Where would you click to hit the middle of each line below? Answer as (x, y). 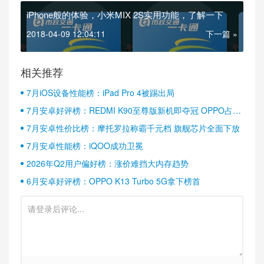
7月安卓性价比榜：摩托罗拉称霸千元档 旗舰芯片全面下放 (133, 128)
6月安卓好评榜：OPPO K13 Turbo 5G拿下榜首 (113, 181)
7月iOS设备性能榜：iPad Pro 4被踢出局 (100, 93)
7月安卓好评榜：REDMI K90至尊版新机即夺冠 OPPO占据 (134, 110)
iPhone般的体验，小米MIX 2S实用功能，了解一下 (125, 15)
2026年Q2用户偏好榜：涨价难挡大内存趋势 (108, 164)
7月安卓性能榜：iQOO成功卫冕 (85, 146)
